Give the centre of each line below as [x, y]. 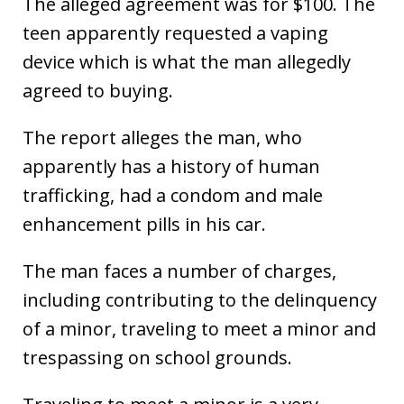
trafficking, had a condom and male [173, 196]
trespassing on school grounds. [157, 358]
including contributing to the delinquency [200, 300]
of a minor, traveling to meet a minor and [199, 329]
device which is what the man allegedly [187, 62]
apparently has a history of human [171, 167]
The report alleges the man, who [162, 138]
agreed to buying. [98, 91]
